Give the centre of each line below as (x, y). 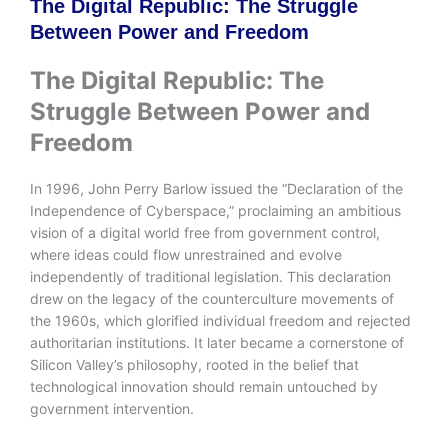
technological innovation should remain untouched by (204, 387)
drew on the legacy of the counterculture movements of (212, 299)
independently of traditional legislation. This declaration (210, 277)
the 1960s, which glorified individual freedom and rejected (220, 321)
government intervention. (112, 409)
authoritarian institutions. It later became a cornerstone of (217, 343)
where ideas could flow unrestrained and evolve (186, 255)
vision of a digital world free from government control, (205, 233)
